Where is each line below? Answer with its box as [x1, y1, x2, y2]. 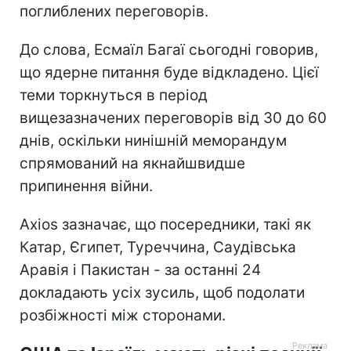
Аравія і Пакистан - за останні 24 [20, 260, 261, 279]
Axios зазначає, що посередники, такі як [20, 215, 311, 233]
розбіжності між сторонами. [20, 306, 226, 324]
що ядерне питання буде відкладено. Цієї [20, 63, 319, 81]
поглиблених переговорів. [20, 2, 208, 20]
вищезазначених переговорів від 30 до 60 [20, 108, 327, 127]
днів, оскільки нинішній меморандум [20, 131, 287, 150]
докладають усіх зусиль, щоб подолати [20, 283, 305, 302]
